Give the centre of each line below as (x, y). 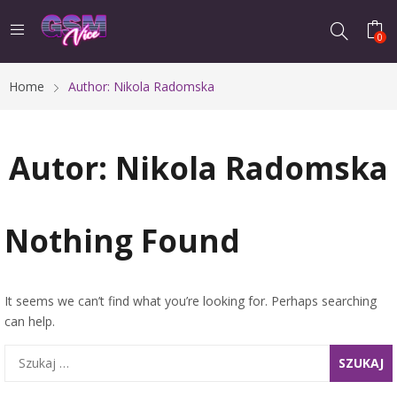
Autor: (62, 167)
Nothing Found (122, 240)
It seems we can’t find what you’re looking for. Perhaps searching (191, 300)
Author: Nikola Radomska (141, 86)
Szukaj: (23, 354)
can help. (30, 321)
